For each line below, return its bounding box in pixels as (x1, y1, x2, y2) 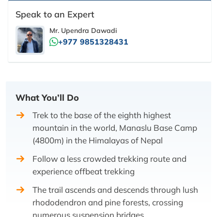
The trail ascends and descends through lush (32, 185, 198, 195)
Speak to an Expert (15, 9, 94, 20)
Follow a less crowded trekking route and (32, 154, 186, 164)
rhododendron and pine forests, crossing (32, 197, 183, 208)
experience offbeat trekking (32, 166, 135, 177)
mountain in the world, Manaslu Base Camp (32, 123, 197, 133)
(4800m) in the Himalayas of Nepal (32, 135, 163, 146)
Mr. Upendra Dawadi (49, 26, 117, 35)
